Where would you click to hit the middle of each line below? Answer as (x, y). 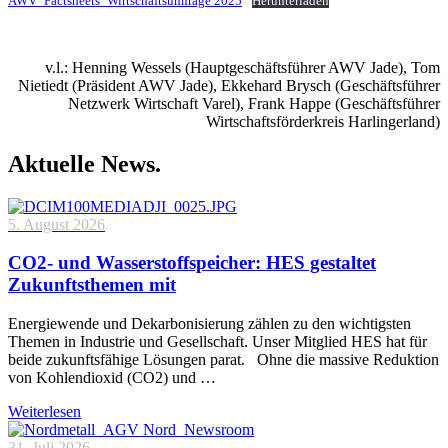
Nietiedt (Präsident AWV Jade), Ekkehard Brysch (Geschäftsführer (229, 85)
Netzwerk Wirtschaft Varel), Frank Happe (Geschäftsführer (254, 103)
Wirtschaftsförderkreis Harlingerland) (323, 121)
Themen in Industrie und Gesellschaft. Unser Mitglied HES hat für (217, 342)
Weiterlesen (44, 412)
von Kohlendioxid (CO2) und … (112, 378)
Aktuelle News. (84, 163)
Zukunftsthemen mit (92, 285)
